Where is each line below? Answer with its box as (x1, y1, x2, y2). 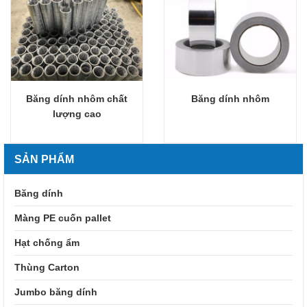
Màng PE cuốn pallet (14, 212, 111, 224)
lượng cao (52, 108, 101, 120)
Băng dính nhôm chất (26, 93, 127, 105)
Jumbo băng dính (14, 286, 97, 298)
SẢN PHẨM (14, 153, 74, 166)
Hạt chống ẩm (14, 237, 79, 249)
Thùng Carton (14, 262, 79, 273)
